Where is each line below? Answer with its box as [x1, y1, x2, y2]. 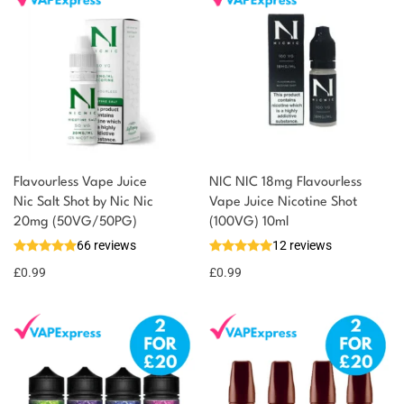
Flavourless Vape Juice [14, 175, 147, 189]
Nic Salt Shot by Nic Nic [14, 195, 153, 209]
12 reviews [272, 237, 332, 252]
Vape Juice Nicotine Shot [209, 195, 357, 209]
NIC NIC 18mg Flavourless [209, 175, 362, 189]
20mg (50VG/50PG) [14, 215, 137, 229]
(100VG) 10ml [209, 215, 289, 229]
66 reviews [77, 237, 136, 252]
